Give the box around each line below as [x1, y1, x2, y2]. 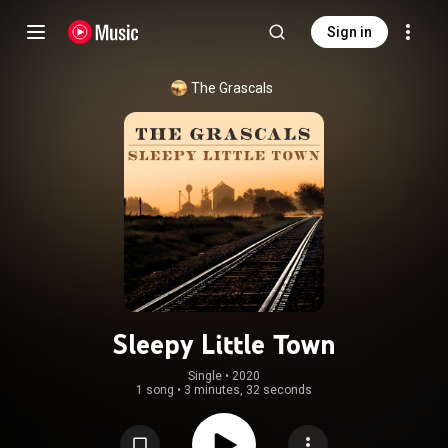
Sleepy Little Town [112, 327, 336, 361]
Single [188, 369, 222, 383]
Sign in [327, 24, 372, 40]
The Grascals [191, 80, 273, 96]
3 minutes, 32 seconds [184, 383, 312, 397]
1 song [136, 383, 174, 397]
